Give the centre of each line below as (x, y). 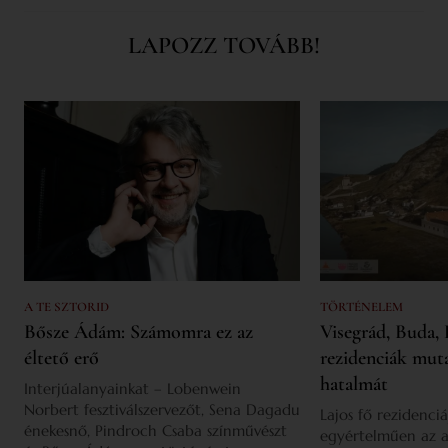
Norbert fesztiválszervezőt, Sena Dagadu (162, 410)
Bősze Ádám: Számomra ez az (138, 332)
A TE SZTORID (66, 307)
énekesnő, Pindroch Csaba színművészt (155, 431)
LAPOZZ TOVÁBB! (224, 46)
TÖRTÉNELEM (361, 307)
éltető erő (61, 358)
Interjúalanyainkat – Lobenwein (132, 389)
